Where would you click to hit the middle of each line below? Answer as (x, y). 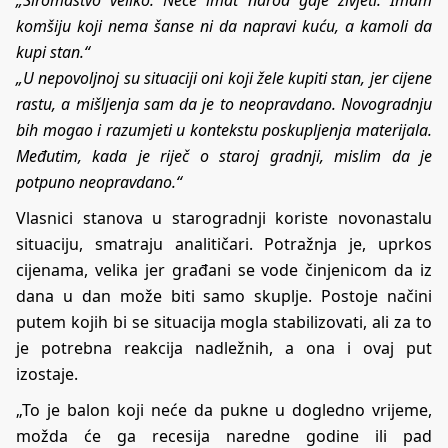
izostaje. (47, 373)
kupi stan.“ (53, 51)
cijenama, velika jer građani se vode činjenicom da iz (224, 269)
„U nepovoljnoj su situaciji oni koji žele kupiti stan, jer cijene (224, 77)
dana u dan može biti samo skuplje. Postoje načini (224, 295)
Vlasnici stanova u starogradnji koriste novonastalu (224, 217)
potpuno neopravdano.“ (99, 181)
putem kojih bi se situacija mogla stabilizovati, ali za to (224, 321)
